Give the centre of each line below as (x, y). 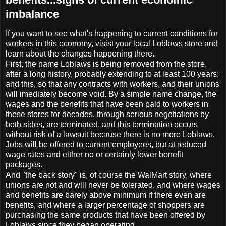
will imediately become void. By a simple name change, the (111, 94)
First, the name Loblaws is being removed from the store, (106, 64)
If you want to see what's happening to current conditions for (112, 33)
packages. (24, 164)
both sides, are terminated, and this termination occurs (102, 124)
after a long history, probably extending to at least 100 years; (112, 74)
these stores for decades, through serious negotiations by (107, 114)
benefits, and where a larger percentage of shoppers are (105, 205)
